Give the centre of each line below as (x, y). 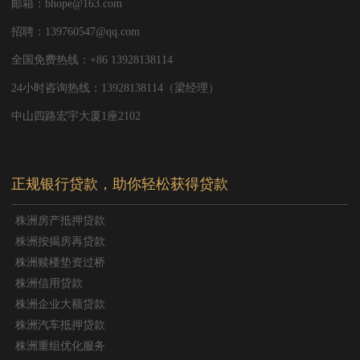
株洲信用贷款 (49, 282)
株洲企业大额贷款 (61, 303)
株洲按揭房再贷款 (61, 241)
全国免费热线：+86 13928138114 (92, 59)
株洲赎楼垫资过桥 (61, 262)
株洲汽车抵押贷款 (61, 324)
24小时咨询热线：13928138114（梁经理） (116, 87)
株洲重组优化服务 (61, 345)
